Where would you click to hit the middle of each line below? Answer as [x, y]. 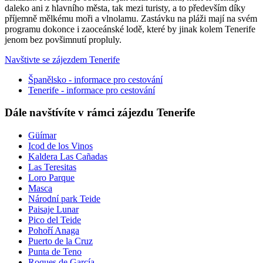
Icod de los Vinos [60, 146]
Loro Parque [51, 178]
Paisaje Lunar [53, 210]
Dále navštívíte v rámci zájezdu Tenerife [100, 113]
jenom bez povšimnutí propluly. [63, 39]
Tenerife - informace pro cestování [92, 90]
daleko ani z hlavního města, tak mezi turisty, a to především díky [125, 8]
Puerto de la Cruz [60, 241]
